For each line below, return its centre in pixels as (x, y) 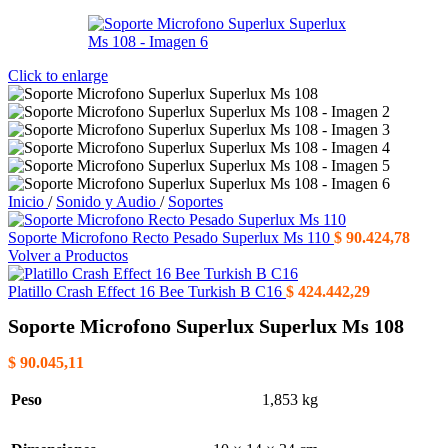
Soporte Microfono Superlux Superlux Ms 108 (206, 326)
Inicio (28, 201)
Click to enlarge (58, 75)
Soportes (195, 201)
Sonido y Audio (108, 201)
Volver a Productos (68, 255)
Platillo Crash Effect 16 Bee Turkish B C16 (147, 291)
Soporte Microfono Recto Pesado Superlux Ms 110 (171, 237)
